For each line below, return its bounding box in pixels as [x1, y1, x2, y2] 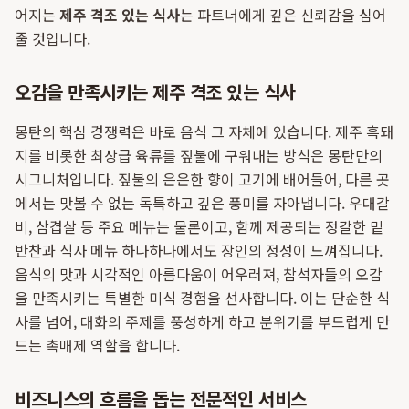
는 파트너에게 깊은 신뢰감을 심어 [180, 4, 386, 26]
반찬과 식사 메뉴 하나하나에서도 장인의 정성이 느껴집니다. [15, 239, 383, 261]
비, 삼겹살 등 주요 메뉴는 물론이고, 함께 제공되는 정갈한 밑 [15, 215, 383, 237]
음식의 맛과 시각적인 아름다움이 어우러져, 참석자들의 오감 [15, 263, 383, 285]
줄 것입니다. [15, 27, 90, 49]
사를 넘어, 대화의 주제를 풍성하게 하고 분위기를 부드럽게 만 [15, 310, 390, 332]
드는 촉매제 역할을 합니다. [15, 334, 180, 356]
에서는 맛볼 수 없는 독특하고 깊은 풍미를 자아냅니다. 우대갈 [15, 192, 390, 214]
